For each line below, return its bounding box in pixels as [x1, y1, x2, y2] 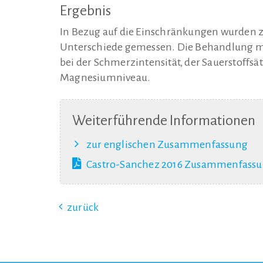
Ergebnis [60, 2, 111, 18]
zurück [67, 201, 99, 214]
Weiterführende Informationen [72, 113, 255, 129]
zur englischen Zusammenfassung [86, 139, 248, 151]
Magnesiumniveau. [60, 72, 151, 84]
